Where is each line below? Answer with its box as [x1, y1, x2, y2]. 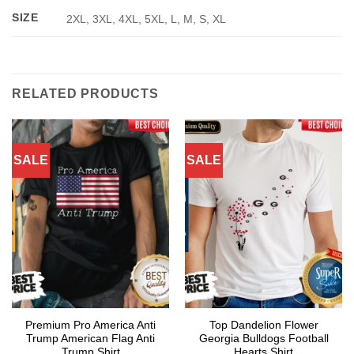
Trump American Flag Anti [26, 332, 155, 345]
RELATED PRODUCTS [12, 87, 159, 101]
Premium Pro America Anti [25, 318, 156, 331]
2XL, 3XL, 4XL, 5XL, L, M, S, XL [66, 12, 227, 25]
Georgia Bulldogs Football [198, 332, 329, 345]
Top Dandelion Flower [209, 318, 318, 331]
